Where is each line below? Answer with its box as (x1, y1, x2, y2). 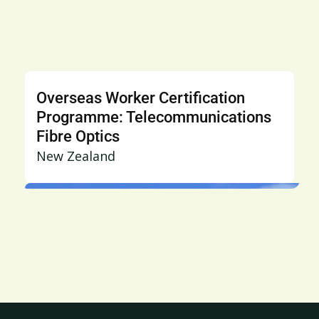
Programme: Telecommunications (36, 108, 271, 126)
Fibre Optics (36, 127, 120, 145)
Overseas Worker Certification (36, 89, 245, 107)
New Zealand (36, 147, 115, 164)
